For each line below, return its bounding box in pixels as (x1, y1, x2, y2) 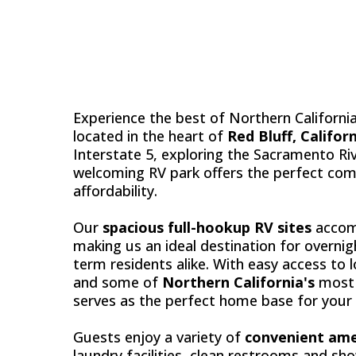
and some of (73, 273, 162, 292)
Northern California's (162, 273, 315, 292)
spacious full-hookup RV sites (103, 218, 311, 238)
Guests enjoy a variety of (73, 327, 245, 347)
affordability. (73, 181, 157, 201)
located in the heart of (73, 126, 227, 146)
